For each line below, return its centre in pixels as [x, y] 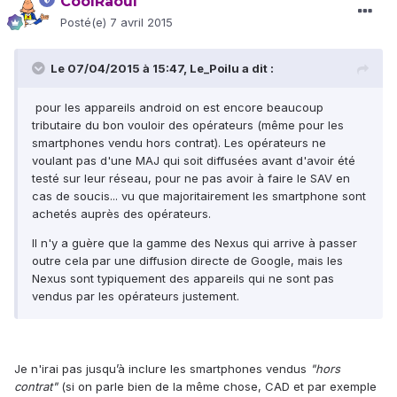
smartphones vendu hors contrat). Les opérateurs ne [179, 143]
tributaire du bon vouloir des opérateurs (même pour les [188, 125]
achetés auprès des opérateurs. [121, 214]
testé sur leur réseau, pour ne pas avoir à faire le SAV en [191, 179]
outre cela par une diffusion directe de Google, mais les [187, 261]
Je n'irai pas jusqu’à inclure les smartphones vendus [162, 369]
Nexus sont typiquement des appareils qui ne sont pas [183, 279]
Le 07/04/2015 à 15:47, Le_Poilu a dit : [162, 69]
